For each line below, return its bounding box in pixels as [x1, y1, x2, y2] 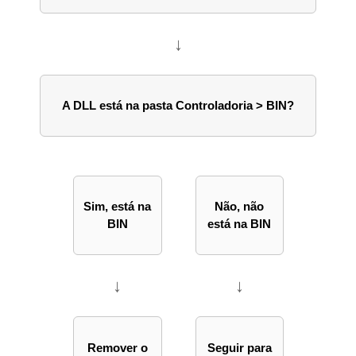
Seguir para [207, 340, 272, 354]
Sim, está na [83, 199, 151, 214]
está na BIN [207, 217, 271, 231]
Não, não [215, 199, 264, 214]
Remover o [87, 340, 148, 354]
